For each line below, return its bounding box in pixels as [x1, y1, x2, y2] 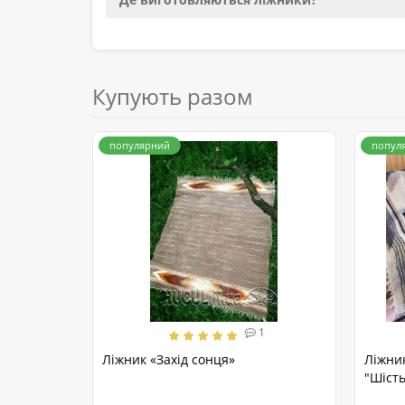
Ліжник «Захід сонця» [102, 351, 235, 369]
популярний [109, 138, 170, 153]
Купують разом [92, 81, 253, 112]
